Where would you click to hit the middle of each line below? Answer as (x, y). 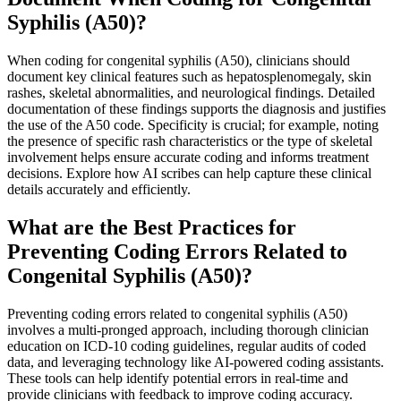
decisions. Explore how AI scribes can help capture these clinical (189, 173)
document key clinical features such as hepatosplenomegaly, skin (189, 76)
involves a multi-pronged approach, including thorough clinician (188, 329)
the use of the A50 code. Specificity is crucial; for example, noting (193, 124)
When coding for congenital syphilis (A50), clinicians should (179, 60)
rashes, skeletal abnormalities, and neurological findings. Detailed (191, 92)
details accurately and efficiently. (99, 189)
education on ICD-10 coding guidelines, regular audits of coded (187, 346)
